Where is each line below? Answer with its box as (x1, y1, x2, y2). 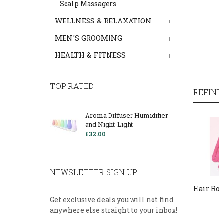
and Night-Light (85, 120, 133, 129)
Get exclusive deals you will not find (50, 195, 174, 204)
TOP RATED (50, 81, 94, 91)
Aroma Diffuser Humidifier (85, 111, 168, 120)
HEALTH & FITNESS (55, 50, 126, 60)
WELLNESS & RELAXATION (55, 16, 152, 25)
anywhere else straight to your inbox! (50, 205, 177, 215)
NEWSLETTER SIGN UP (50, 167, 137, 177)
